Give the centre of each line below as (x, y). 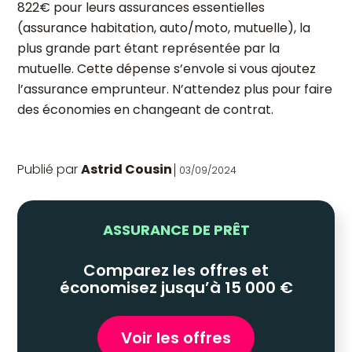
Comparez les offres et (176, 270)
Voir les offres (176, 338)
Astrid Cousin (126, 169)
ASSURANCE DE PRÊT (176, 230)
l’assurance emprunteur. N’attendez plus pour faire (175, 89)
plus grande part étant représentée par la (148, 48)
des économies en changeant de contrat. (145, 110)
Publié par (48, 169)
